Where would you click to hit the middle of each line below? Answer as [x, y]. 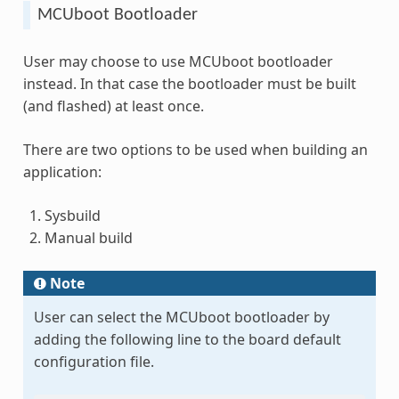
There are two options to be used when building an [195, 149]
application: [62, 171]
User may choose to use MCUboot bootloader [178, 61]
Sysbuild [72, 215]
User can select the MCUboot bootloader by [181, 317]
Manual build [88, 237]
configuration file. [94, 361]
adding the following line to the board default [187, 339]
